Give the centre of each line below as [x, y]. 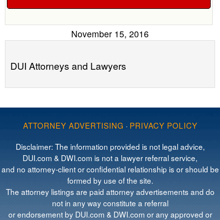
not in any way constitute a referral [110, 203]
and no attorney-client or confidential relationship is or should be [110, 169]
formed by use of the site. [110, 180]
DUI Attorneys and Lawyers [68, 66]
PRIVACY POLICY [163, 125]
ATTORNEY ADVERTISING [73, 125]
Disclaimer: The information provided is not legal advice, [110, 147]
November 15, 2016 [110, 34]
